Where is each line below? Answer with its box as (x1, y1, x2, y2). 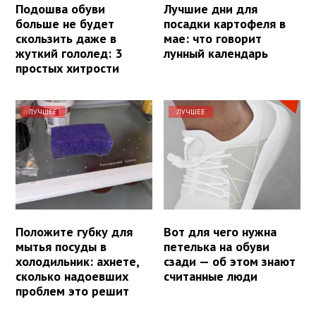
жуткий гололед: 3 (16, 44, 122, 61)
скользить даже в (16, 30, 116, 47)
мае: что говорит (164, 30, 262, 47)
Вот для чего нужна (164, 224, 277, 241)
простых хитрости (16, 59, 119, 76)
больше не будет (16, 15, 114, 32)
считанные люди (164, 268, 258, 285)
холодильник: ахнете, (16, 253, 139, 270)
